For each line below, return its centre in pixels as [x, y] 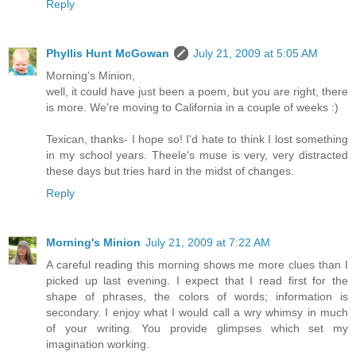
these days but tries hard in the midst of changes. [170, 170]
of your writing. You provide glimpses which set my [197, 328]
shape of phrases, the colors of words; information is [197, 296]
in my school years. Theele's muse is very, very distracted [197, 155]
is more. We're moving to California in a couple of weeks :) [192, 107]
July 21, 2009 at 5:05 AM [255, 53]
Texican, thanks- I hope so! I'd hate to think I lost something [197, 139]
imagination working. [98, 344]
